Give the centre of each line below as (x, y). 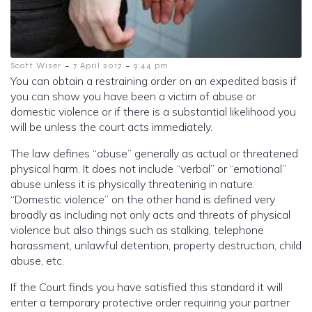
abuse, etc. (37, 261)
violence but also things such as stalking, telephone (137, 230)
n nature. (233, 184)
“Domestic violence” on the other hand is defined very (143, 200)
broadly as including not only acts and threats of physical (150, 215)
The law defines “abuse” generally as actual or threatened (154, 154)
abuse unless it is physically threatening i (111, 184)
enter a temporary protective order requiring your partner (150, 303)
